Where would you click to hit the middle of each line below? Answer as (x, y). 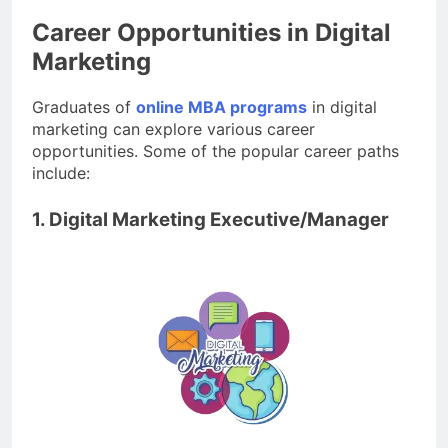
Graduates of (84, 107)
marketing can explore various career (173, 129)
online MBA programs (221, 107)
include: (61, 173)
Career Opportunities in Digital (211, 33)
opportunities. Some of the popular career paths (215, 151)
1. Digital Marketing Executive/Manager (210, 220)
